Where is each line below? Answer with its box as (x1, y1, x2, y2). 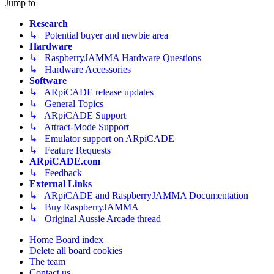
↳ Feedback (29, 167, 82, 178)
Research (29, 18, 68, 29)
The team (29, 256, 65, 267)
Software (29, 75, 67, 86)
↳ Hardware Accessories (29, 64, 131, 75)
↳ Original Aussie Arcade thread (29, 213, 161, 224)
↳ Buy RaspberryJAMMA (29, 201, 139, 212)
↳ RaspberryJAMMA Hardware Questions (29, 52, 201, 63)
